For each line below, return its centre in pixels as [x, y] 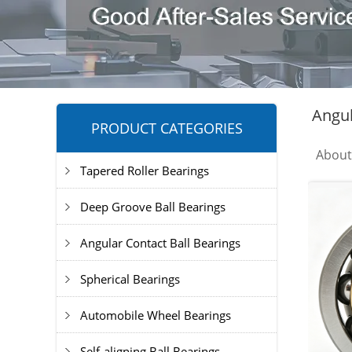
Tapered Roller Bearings [145, 170]
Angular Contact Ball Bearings [160, 243]
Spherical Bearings [130, 279]
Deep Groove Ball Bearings [153, 207]
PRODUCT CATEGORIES [167, 128]
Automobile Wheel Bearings [156, 315]
